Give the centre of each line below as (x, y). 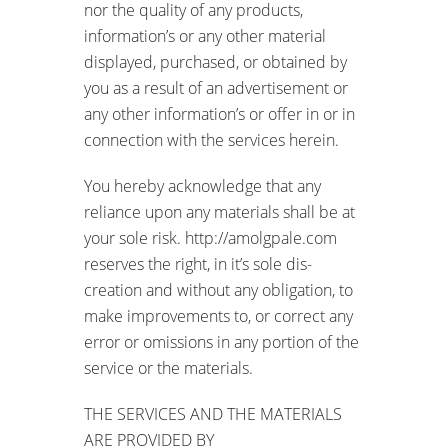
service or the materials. (168, 367)
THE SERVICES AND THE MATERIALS (213, 413)
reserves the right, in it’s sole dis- (198, 263)
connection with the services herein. (211, 139)
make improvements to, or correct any (218, 315)
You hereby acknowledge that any (202, 185)
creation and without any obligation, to (218, 289)
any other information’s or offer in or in (219, 113)
